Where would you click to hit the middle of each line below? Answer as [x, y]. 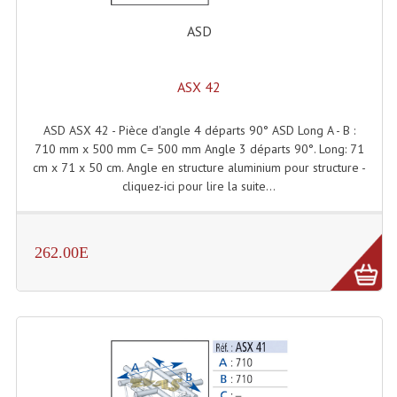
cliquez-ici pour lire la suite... [199, 187]
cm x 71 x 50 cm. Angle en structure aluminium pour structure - [199, 168]
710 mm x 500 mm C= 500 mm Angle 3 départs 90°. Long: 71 [199, 149]
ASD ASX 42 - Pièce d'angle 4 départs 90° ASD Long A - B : [199, 131]
